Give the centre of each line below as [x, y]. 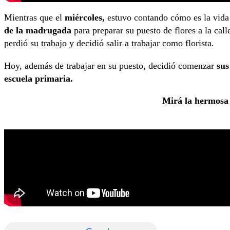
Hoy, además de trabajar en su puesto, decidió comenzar [110, 65]
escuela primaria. [39, 78]
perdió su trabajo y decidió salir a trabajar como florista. [109, 43]
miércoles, [85, 18]
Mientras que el [34, 18]
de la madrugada [38, 31]
